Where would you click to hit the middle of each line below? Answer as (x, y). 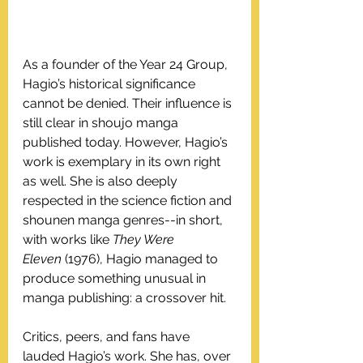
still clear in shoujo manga (102, 122)
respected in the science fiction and (129, 200)
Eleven (42, 258)
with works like (68, 239)
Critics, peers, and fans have (108, 336)
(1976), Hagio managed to (141, 258)
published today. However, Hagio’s (127, 142)
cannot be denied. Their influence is (129, 103)
